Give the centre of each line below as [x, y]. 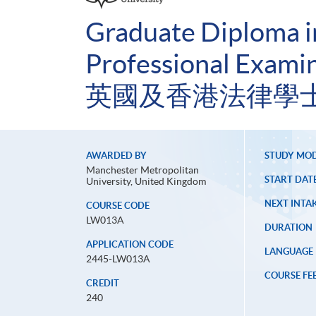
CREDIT [103, 284]
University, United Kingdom [146, 182]
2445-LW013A [118, 259]
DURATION [288, 228]
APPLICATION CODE [130, 245]
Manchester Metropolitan [142, 170]
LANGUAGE [288, 252]
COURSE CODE [118, 206]
